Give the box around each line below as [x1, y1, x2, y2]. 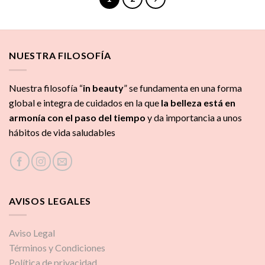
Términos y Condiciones [9, 242, 105, 254]
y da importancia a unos [146, 111, 242, 123]
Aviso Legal [9, 227, 55, 239]
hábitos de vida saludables [9, 126, 115, 138]
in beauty [83, 82, 124, 93]
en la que [124, 96, 161, 108]
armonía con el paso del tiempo [9, 111, 146, 123]
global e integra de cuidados [9, 96, 124, 108]
